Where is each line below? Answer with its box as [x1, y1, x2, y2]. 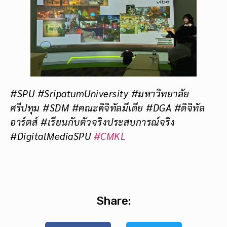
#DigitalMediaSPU [10, 129, 94, 142]
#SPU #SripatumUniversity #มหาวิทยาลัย [10, 87, 190, 99]
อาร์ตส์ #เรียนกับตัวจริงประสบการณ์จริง [10, 115, 175, 128]
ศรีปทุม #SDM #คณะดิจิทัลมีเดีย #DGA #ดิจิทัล [10, 101, 205, 113]
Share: [96, 194, 131, 208]
